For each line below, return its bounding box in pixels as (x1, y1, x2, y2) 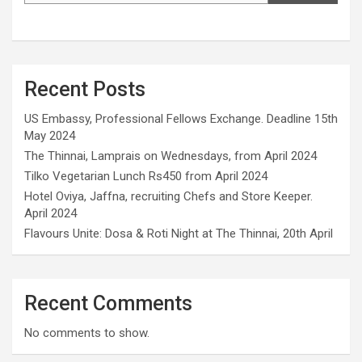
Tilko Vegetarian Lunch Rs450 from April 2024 (24, 168, 267, 183)
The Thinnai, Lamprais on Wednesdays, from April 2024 (24, 148, 317, 163)
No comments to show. (24, 325, 149, 340)
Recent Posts (24, 77, 145, 101)
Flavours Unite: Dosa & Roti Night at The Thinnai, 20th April (24, 225, 333, 241)
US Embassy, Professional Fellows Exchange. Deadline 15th (24, 111, 338, 126)
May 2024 (24, 128, 75, 143)
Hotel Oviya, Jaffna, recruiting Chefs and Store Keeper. (24, 188, 313, 204)
